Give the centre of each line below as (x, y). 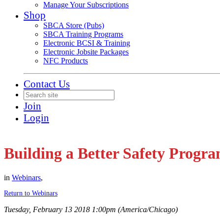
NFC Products (66, 61)
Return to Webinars (31, 193)
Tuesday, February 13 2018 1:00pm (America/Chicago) (91, 210)
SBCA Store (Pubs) (74, 25)
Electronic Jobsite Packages (86, 52)
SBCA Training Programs (83, 34)
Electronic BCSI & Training (87, 43)
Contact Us (47, 84)
